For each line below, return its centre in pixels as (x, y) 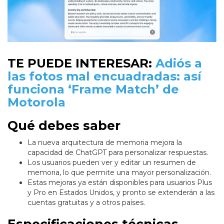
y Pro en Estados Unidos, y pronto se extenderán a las (121, 193)
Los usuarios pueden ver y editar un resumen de (112, 163)
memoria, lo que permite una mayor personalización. (119, 173)
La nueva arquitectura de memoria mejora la (105, 143)
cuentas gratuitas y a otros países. (86, 203)
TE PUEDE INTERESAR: (81, 63)
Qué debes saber (64, 126)
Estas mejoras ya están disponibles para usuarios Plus (120, 183)
